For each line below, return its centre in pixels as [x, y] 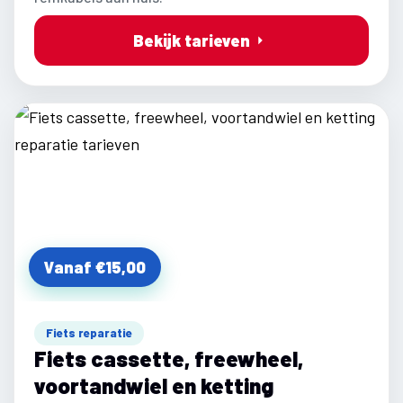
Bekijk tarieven [192, 40]
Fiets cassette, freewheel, [169, 358]
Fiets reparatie [89, 333]
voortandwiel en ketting [154, 385]
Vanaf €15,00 [95, 267]
